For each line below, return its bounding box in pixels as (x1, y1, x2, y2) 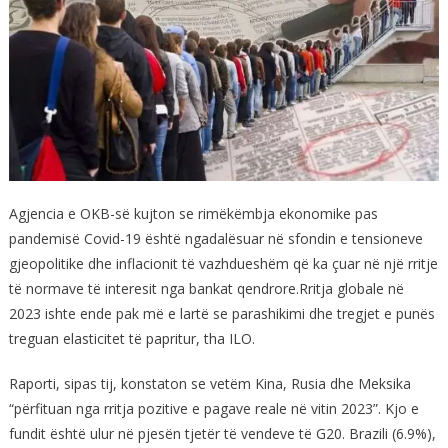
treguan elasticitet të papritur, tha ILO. (8, 328, 255, 348)
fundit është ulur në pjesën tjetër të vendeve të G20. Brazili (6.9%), (8, 423, 436, 443)
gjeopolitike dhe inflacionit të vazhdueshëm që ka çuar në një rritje (8, 253, 438, 273)
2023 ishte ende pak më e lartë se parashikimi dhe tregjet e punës (8, 303, 435, 323)
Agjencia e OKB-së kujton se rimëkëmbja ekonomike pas (8, 203, 378, 223)
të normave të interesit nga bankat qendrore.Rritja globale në (8, 278, 404, 298)
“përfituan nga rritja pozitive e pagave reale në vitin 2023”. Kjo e (8, 398, 419, 418)
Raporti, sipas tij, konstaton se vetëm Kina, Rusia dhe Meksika (8, 373, 411, 393)
